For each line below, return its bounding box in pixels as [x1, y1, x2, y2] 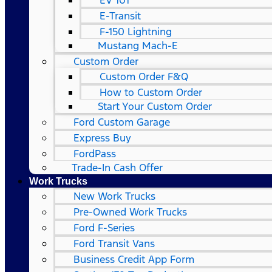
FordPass [73, 147, 116, 160]
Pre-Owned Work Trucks [73, 205, 187, 219]
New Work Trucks [73, 189, 155, 203]
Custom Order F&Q [100, 70, 188, 83]
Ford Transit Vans [73, 237, 155, 250]
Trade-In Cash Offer [72, 161, 163, 174]
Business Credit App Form [73, 253, 194, 266]
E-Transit [100, 9, 141, 22]
